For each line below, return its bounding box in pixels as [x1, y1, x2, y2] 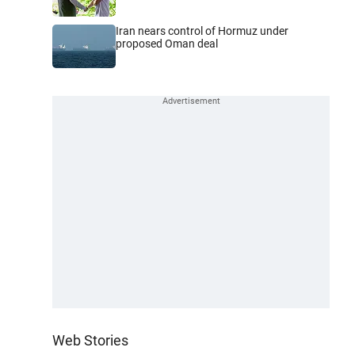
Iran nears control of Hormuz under [116, 24, 288, 37]
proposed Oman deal [116, 36, 218, 50]
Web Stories [52, 331, 128, 349]
